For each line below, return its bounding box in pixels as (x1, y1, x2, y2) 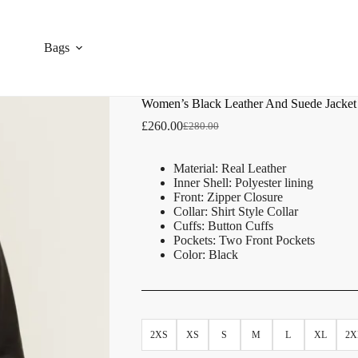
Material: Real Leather (173, 161, 286, 175)
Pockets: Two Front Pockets (173, 233, 315, 247)
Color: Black (173, 248, 238, 261)
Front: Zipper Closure (173, 190, 283, 204)
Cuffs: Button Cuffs (173, 219, 273, 233)
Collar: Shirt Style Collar (173, 205, 298, 218)
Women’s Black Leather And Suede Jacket (141, 97, 356, 110)
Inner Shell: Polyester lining (173, 176, 313, 189)
